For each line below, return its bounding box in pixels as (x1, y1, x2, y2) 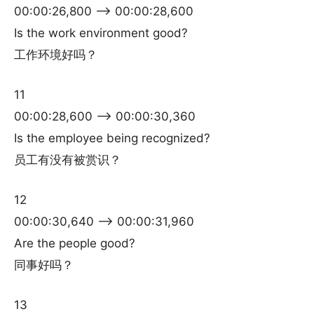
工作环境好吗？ (14, 48, 97, 62)
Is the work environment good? (14, 26, 188, 40)
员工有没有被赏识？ (14, 153, 121, 167)
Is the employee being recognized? (14, 131, 210, 145)
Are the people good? (14, 236, 135, 250)
